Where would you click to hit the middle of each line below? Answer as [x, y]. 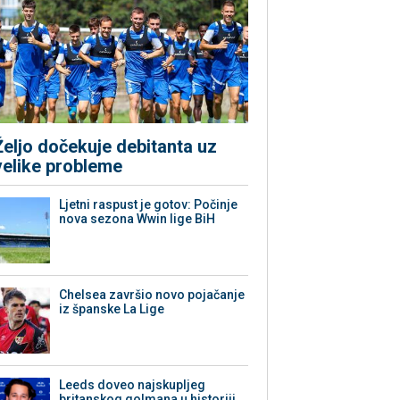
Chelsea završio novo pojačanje [152, 295]
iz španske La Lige [112, 309]
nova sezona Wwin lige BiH [137, 219]
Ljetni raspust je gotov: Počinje [149, 205]
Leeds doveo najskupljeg [133, 385]
